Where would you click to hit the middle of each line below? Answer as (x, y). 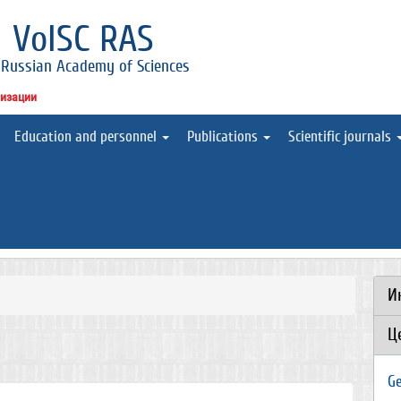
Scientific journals (341, 137)
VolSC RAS (83, 39)
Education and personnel (87, 137)
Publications (224, 137)
